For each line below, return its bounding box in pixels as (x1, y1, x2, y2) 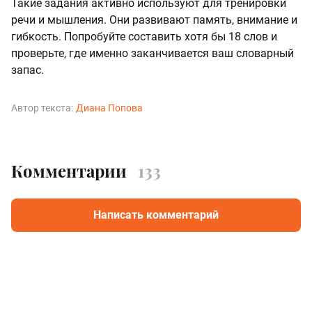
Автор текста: (11, 102, 73, 114)
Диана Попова (76, 102, 143, 114)
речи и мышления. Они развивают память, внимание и (11, 13, 297, 26)
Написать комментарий (93, 208, 219, 221)
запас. (11, 63, 44, 77)
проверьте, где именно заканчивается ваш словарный (11, 46, 294, 60)
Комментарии (11, 159, 127, 182)
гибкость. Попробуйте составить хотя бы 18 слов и (11, 29, 277, 43)
